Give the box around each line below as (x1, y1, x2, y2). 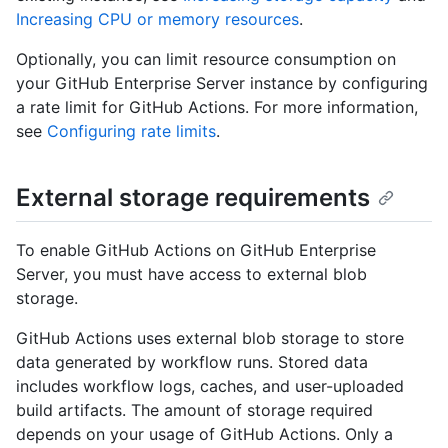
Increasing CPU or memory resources (16, 9, 299, 30)
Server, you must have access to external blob (16, 263, 367, 284)
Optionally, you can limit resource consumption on (16, 49, 396, 70)
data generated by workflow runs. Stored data (16, 351, 368, 372)
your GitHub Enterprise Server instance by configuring (16, 73, 428, 94)
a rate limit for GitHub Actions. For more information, (16, 97, 418, 118)
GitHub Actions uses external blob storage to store (16, 327, 404, 348)
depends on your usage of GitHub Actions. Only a (16, 423, 393, 444)
